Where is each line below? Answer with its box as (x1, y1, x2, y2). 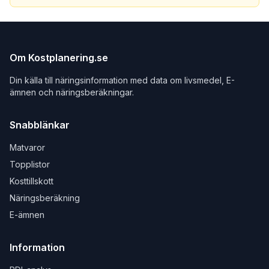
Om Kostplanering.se (10, 52, 108, 64)
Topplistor (10, 159, 50, 169)
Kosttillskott (10, 176, 53, 186)
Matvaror (10, 142, 45, 153)
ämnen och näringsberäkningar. (10, 87, 134, 97)
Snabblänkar (10, 119, 70, 131)
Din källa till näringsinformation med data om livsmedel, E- (10, 75, 235, 85)
